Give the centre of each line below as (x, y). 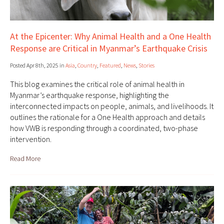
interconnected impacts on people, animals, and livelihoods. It (112, 106)
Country (87, 65)
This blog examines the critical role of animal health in (97, 84)
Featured (110, 65)
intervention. (31, 139)
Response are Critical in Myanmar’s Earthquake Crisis (109, 48)
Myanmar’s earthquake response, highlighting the (89, 95)
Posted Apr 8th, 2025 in (38, 65)
